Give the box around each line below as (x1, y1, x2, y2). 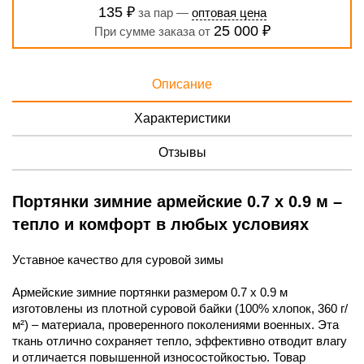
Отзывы (158, 145, 206, 159)
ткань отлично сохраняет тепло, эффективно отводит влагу (12, 333, 347, 348)
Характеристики (133, 110, 231, 125)
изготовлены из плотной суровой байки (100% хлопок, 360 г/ (12, 301, 348, 315)
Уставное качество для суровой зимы (12, 252, 223, 266)
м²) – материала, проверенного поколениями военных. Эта (12, 317, 339, 331)
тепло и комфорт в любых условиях (12, 214, 309, 233)
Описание (152, 76, 212, 91)
